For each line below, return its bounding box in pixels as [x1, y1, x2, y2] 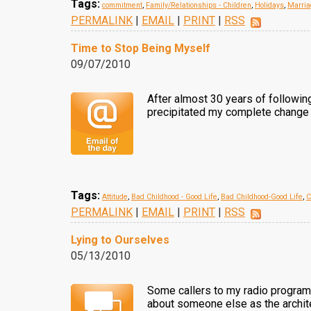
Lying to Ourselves [71, 233, 169, 246]
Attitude [102, 192, 128, 201]
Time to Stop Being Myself [71, 42, 210, 55]
